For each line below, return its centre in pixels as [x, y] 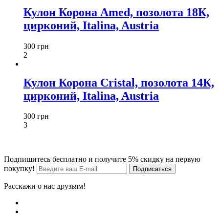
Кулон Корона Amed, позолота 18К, [116, 12]
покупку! [20, 169]
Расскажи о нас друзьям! [45, 186]
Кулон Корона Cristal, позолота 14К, [119, 82]
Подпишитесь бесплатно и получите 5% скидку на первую [102, 159]
